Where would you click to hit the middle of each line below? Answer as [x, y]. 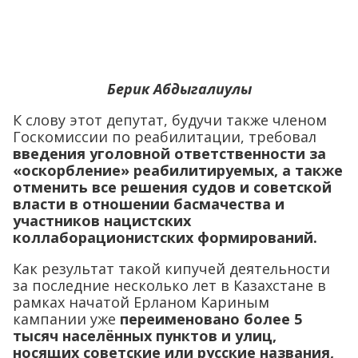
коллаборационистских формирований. [165, 237]
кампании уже [66, 319]
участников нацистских [102, 221]
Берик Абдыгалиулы [179, 89]
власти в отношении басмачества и [149, 204]
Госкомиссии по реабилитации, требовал [165, 137]
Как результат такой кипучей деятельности [171, 268]
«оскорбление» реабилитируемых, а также [178, 170]
